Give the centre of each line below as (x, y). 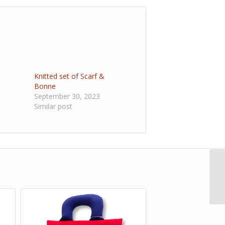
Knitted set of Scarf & (70, 76)
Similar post (53, 106)
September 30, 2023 (67, 96)
